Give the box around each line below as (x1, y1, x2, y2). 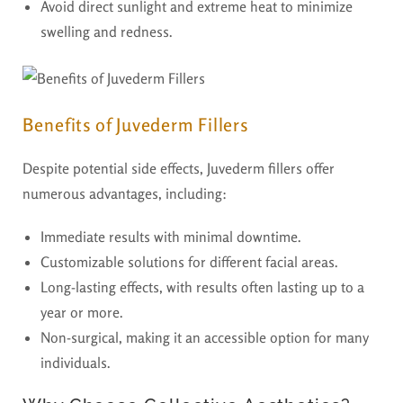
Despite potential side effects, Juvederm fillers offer (22, 159, 335, 178)
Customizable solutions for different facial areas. (40, 253, 338, 272)
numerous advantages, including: (22, 184, 227, 203)
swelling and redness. (40, 22, 173, 41)
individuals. (40, 354, 111, 372)
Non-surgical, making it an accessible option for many (40, 328, 368, 347)
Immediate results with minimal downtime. (40, 228, 301, 246)
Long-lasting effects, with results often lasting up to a (40, 278, 364, 297)
